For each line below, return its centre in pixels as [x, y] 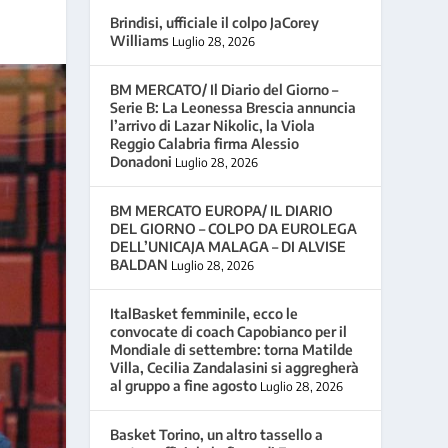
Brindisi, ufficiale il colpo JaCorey [215, 22]
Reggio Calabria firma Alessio [205, 143]
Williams [140, 40]
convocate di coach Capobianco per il [229, 331]
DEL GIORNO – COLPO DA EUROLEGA [234, 228]
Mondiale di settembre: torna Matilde [232, 349]
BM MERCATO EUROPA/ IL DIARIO [222, 210]
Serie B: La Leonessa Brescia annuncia [233, 107]
